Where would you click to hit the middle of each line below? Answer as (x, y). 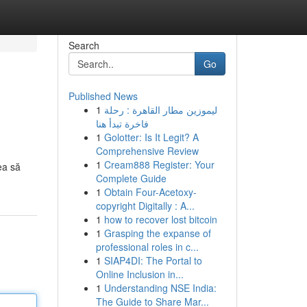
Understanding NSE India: (160, 288)
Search (84, 45)
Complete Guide (131, 178)
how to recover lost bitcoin (160, 219)
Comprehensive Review (147, 151)
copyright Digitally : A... (145, 206)
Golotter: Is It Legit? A (151, 137)
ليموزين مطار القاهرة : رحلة (160, 110)
